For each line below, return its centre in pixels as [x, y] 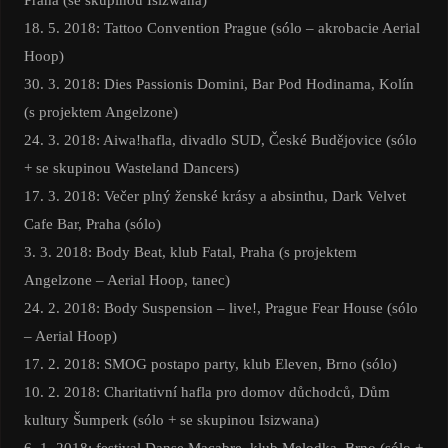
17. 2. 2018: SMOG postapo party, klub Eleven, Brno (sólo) [210, 364]
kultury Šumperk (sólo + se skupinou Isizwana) [171, 420]
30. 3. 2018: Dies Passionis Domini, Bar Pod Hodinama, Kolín [218, 84]
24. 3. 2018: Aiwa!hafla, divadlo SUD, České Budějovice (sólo [220, 140]
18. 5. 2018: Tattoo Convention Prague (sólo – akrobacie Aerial [221, 28]
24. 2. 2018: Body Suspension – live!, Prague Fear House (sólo [220, 308]
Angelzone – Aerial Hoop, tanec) [126, 280]
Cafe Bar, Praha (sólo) [92, 224]
